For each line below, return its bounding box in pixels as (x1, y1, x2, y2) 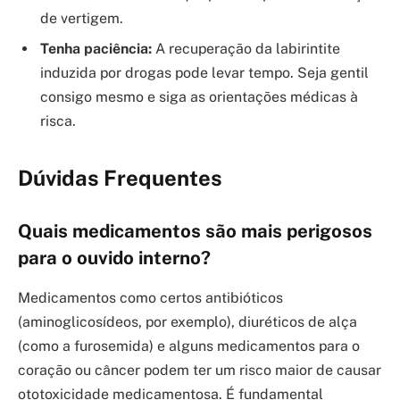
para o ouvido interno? (18, 247, 211, 270)
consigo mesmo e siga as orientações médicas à (40, 88, 358, 106)
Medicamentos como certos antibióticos (18, 288, 283, 306)
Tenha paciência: (40, 40, 152, 58)
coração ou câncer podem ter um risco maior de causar (18, 361, 381, 379)
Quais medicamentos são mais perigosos (18, 221, 372, 243)
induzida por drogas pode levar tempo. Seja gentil (40, 64, 369, 82)
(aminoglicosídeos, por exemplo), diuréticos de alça (18, 312, 357, 330)
